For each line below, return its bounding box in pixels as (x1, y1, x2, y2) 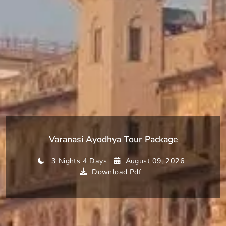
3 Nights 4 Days (51, 156, 107, 166)
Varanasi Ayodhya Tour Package (48, 133, 178, 146)
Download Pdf (92, 167, 142, 177)
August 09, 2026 (125, 156, 185, 166)
